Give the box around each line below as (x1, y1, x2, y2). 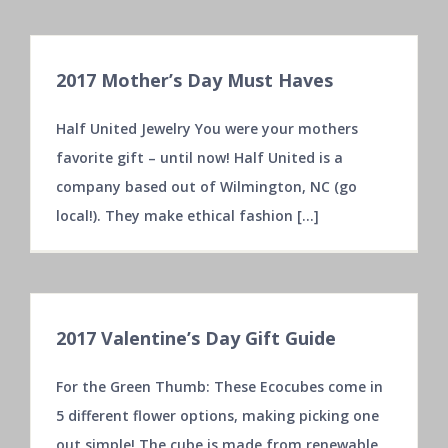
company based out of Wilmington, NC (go (56, 176, 357, 196)
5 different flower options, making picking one (56, 405, 379, 425)
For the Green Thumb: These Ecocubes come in (56, 376, 383, 396)
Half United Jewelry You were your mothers (56, 118, 358, 138)
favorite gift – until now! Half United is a (56, 147, 343, 167)
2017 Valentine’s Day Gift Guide (56, 325, 336, 350)
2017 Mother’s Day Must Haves (56, 67, 333, 92)
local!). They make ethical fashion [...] (56, 205, 319, 225)
